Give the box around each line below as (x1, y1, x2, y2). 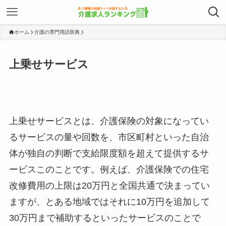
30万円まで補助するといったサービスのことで (9, 212, 201, 223)
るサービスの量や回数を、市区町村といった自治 (9, 132, 209, 142)
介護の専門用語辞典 (34, 29, 80, 35)
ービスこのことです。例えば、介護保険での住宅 (9, 164, 209, 175)
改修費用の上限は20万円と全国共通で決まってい (9, 180, 210, 191)
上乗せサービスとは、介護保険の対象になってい (9, 116, 209, 126)
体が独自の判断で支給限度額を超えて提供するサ (9, 148, 209, 158)
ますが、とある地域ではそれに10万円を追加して (9, 196, 210, 207)
